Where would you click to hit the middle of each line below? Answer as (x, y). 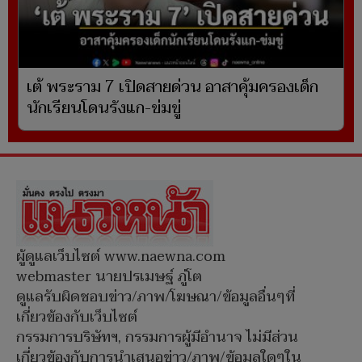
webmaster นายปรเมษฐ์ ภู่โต (109, 277)
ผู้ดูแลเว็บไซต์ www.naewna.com (121, 257)
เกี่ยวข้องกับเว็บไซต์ (77, 318)
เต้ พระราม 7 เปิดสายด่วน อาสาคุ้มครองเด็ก (173, 88)
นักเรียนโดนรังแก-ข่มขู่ (104, 109)
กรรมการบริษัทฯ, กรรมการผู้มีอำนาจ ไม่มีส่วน (157, 338)
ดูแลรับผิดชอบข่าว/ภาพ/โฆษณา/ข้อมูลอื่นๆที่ (156, 297)
